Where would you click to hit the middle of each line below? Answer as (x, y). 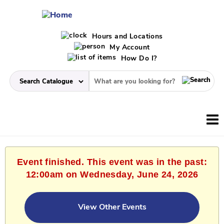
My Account (128, 48)
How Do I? (138, 59)
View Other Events (112, 208)
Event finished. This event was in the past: (112, 162)
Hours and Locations (126, 37)
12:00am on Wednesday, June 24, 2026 (112, 175)
